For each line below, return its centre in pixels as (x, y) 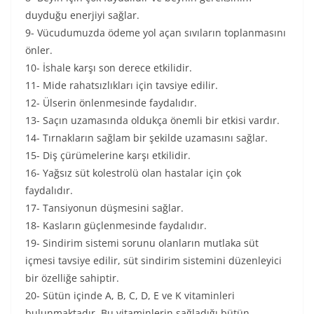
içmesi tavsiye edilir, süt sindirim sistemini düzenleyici (153, 260)
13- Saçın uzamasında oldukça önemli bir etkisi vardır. (152, 120)
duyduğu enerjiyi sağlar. (82, 15)
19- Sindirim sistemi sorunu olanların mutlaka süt (142, 243)
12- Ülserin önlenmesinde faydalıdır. (111, 103)
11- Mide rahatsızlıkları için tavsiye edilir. (122, 85)
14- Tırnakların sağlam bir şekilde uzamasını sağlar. (146, 138)
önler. (39, 50)
